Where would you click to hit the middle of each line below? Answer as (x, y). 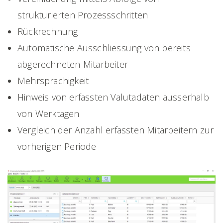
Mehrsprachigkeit (53, 81)
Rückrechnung (48, 31)
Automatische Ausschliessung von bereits (104, 48)
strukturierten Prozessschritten (83, 15)
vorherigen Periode (57, 146)
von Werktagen (49, 113)
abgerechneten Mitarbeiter (73, 64)
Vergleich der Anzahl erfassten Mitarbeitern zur (116, 130)
